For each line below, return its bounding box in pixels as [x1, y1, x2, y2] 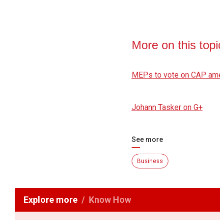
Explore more [24, 194, 78, 205]
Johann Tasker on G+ [131, 102, 203, 112]
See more [131, 135, 163, 143]
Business [137, 157, 163, 165]
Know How [89, 194, 131, 205]
